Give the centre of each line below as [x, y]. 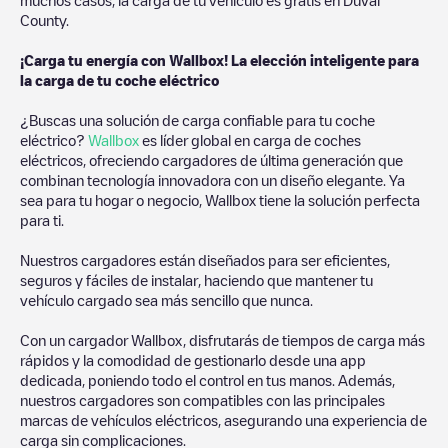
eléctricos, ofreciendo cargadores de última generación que [211, 159]
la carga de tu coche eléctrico [119, 79]
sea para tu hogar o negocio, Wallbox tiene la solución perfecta [220, 199]
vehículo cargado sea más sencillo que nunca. [166, 299]
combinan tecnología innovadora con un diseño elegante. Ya [212, 179]
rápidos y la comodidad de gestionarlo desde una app [193, 359]
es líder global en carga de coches [250, 139]
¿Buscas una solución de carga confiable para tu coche [197, 119]
